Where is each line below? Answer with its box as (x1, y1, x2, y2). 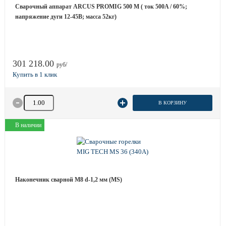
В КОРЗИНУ (158, 100, 187, 105)
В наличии (15, 122, 41, 129)
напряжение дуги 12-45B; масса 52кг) (15, 13, 117, 20)
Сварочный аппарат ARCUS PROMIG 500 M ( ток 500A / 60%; (15, 3, 187, 10)
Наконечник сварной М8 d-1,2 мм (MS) (15, 176, 122, 183)
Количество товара (22, 95, 76, 103)
